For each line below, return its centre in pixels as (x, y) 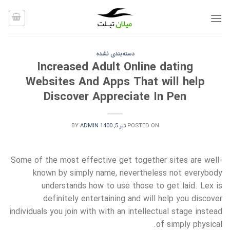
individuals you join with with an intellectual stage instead (116, 212)
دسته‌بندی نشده (115, 54)
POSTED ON (143, 126)
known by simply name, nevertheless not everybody (128, 173)
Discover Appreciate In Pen (115, 97)
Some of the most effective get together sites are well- (117, 160)
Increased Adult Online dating (115, 67)
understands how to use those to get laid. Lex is (132, 186)
